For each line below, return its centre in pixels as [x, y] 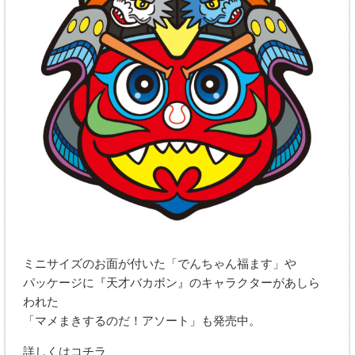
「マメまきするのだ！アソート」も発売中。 [142, 321]
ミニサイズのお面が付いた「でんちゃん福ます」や [160, 263]
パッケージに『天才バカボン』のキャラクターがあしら [172, 282]
